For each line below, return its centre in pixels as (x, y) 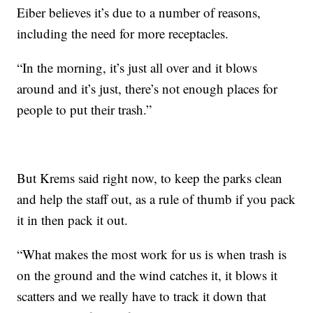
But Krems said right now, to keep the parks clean (150, 177)
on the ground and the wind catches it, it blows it (147, 275)
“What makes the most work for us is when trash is (152, 254)
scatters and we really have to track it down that (142, 296)
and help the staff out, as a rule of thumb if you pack (156, 198)
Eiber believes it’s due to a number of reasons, (139, 12)
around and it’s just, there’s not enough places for (147, 88)
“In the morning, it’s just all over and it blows (137, 67)
